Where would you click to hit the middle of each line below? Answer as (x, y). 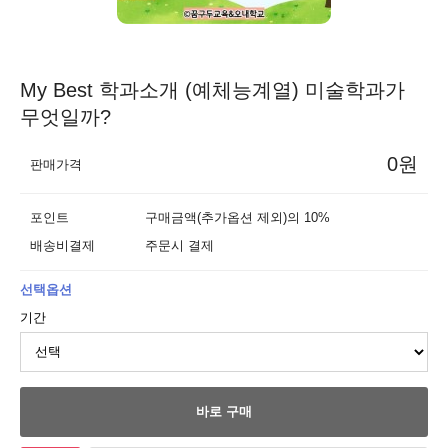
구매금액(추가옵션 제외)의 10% (237, 217)
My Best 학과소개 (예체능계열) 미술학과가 (212, 90)
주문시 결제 (179, 245)
